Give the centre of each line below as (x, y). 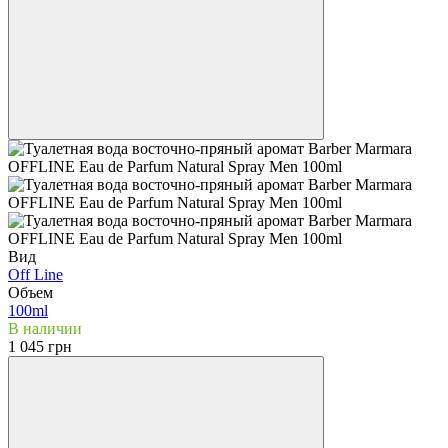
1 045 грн (40, 346)
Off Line (35, 274)
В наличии (45, 328)
